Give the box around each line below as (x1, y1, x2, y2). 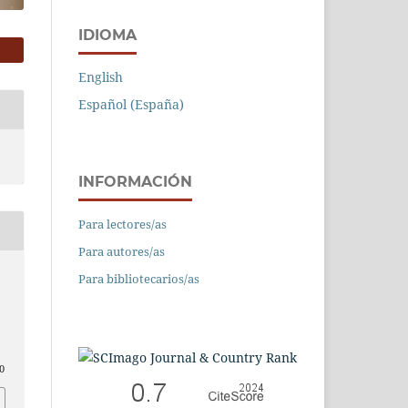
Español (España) (78, 95, 184, 113)
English (78, 67, 123, 86)
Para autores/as (78, 242, 165, 260)
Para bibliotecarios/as (78, 270, 199, 287)
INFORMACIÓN (78, 172, 192, 190)
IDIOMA (78, 25, 137, 44)
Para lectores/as (78, 215, 167, 232)
